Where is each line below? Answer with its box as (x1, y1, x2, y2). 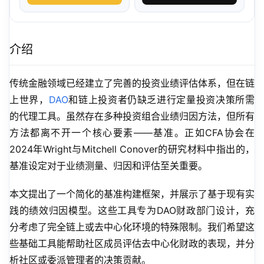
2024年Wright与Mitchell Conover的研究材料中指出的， (9, 143, 255, 156)
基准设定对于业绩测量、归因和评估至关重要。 (9, 160, 207, 172)
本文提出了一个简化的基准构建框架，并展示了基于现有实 (9, 188, 255, 200)
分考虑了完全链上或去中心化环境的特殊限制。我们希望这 (9, 221, 255, 233)
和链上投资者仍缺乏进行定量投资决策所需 (68, 94, 255, 106)
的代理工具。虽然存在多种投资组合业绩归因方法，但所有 (9, 110, 255, 123)
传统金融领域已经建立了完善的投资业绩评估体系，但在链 (9, 77, 255, 90)
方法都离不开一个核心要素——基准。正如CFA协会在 (9, 127, 255, 139)
